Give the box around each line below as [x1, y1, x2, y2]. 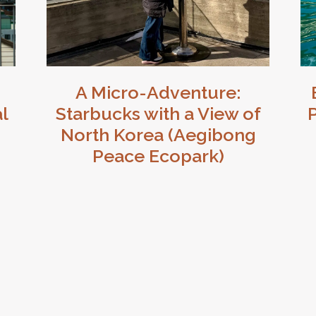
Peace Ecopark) [92, 145, 224, 166]
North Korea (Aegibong [60, 124, 256, 145]
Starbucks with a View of [55, 103, 261, 124]
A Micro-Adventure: [75, 82, 241, 103]
